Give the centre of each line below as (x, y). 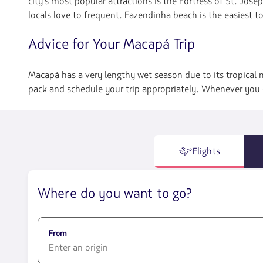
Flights (206, 152)
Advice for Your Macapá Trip (112, 45)
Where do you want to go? (115, 194)
